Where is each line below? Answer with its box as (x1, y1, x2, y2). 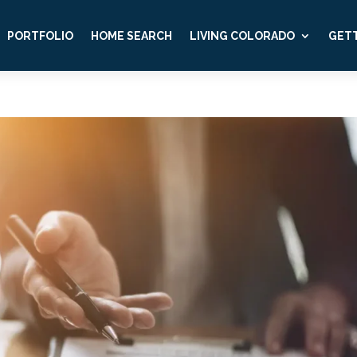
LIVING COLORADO (189, 29, 295, 42)
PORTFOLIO (6, 29, 73, 42)
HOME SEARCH (90, 29, 172, 42)
